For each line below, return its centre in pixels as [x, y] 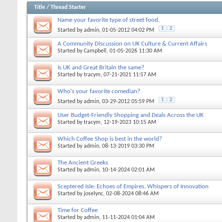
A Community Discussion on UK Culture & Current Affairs [132, 44]
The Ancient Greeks [83, 163]
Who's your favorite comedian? [99, 91]
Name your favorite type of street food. [109, 20]
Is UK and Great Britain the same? [101, 67]
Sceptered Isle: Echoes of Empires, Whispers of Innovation [133, 186]
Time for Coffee [78, 210]
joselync [93, 194]
